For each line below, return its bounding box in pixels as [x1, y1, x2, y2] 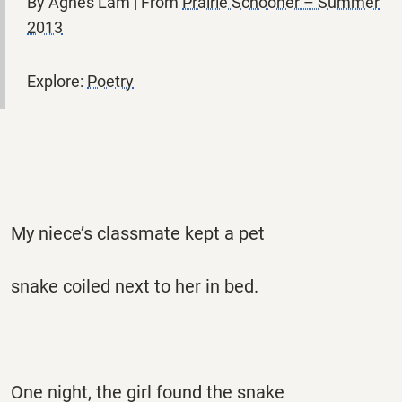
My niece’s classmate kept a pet [11, 222, 265, 244]
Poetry [87, 71, 134, 91]
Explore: [27, 71, 87, 91]
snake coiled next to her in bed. [11, 275, 258, 297]
